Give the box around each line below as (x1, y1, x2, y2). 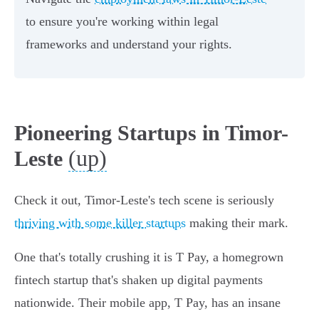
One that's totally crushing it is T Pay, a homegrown (14, 250, 283, 265)
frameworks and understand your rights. (26, 37, 232, 52)
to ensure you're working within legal (26, 14, 219, 29)
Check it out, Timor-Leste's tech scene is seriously (14, 193, 274, 208)
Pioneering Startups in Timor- (14, 121, 288, 145)
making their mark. (186, 216, 288, 231)
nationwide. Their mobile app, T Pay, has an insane (14, 296, 281, 310)
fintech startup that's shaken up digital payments (14, 273, 263, 288)
